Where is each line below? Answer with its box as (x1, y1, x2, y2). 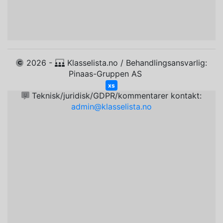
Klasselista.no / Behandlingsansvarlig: (65, 58, 207, 68)
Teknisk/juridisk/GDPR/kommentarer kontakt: (29, 91, 202, 101)
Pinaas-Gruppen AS (69, 69, 154, 79)
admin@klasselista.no (71, 102, 152, 111)
